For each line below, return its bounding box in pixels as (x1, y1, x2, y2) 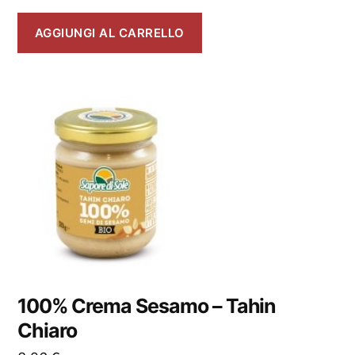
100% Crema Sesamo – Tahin (17, 294, 277, 319)
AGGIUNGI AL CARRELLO (34, 25, 185, 40)
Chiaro (17, 319, 78, 343)
